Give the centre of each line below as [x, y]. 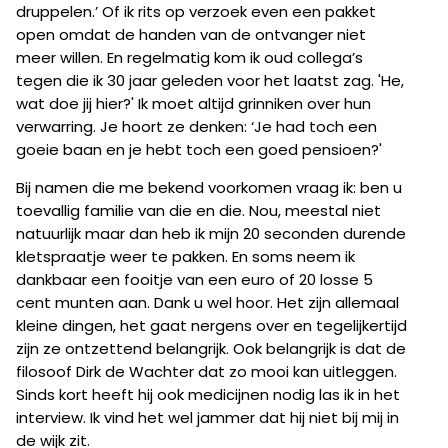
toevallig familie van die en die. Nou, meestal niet [198, 211]
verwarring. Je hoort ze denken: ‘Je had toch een [196, 127]
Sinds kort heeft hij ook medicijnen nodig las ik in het [208, 395]
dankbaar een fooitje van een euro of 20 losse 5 [194, 280]
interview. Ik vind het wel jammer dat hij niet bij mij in [207, 418]
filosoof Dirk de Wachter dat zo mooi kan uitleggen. [206, 372]
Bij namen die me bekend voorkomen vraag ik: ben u [209, 188]
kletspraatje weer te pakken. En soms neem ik [185, 257]
